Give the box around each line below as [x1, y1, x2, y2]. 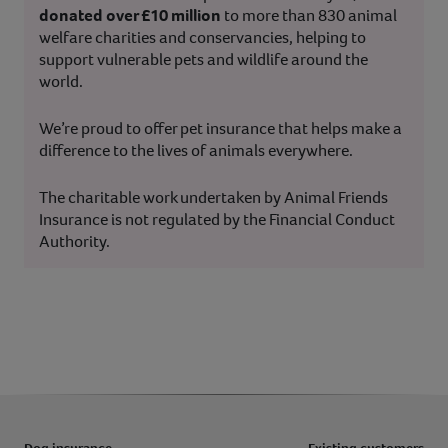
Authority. [39, 229, 110, 253]
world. [39, 69, 83, 93]
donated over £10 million [39, 3, 221, 27]
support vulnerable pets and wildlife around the [39, 47, 368, 71]
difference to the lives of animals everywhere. [39, 138, 353, 162]
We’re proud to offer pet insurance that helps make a [39, 116, 402, 140]
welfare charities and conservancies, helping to [39, 25, 366, 49]
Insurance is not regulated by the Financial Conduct [39, 207, 395, 231]
